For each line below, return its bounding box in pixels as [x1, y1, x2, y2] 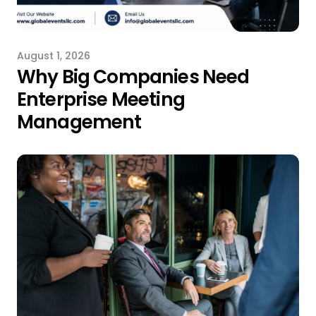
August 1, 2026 [16, 49, 90, 63]
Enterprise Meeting [16, 86, 185, 112]
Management [16, 109, 142, 135]
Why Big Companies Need [16, 63, 250, 90]
